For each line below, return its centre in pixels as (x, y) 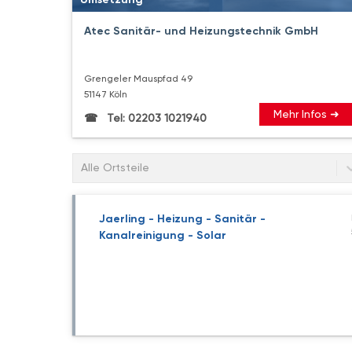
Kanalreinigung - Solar (163, 235)
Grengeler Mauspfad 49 (138, 78)
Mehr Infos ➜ (307, 114)
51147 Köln (106, 94)
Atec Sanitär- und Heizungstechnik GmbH (201, 31)
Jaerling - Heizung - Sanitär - (182, 218)
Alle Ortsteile (115, 168)
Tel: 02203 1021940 (155, 117)
